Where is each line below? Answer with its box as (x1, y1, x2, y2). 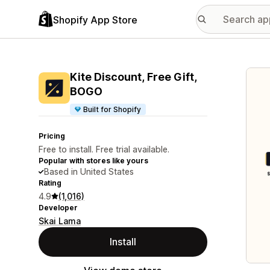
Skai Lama (39, 216, 81, 226)
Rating (39, 178, 61, 187)
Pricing (39, 131, 65, 140)
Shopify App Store (53, 13, 137, 26)
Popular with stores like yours (39, 156, 148, 165)
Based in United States (44, 166, 134, 177)
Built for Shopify (83, 105, 142, 114)
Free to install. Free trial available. (39, 144, 169, 154)
